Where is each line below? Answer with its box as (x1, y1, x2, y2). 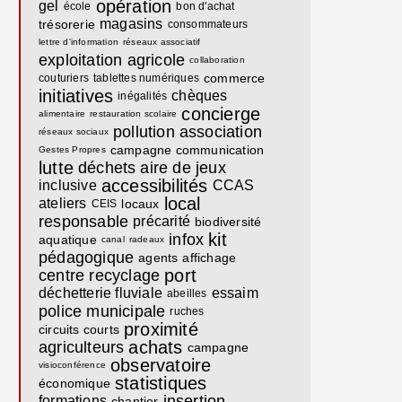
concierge (181, 104, 261, 124)
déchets (78, 159, 136, 177)
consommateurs (167, 18, 249, 31)
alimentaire (39, 109, 86, 118)
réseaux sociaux (39, 127, 109, 136)
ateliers (39, 196, 87, 211)
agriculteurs (39, 338, 125, 356)
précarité (133, 214, 191, 229)
